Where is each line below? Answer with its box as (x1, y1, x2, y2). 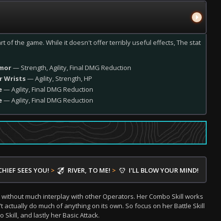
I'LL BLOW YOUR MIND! (129, 166, 199, 175)
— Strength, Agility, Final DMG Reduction (13, 63, 131, 72)
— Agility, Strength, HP (26, 74, 92, 83)
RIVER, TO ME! (68, 166, 110, 175)
